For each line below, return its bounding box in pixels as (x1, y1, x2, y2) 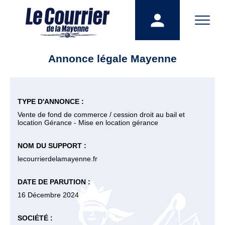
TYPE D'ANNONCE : (18, 97, 84, 105)
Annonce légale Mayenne (48, 53, 177, 64)
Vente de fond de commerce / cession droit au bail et (18, 110, 185, 119)
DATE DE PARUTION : (18, 178, 90, 186)
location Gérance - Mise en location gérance (18, 119, 158, 127)
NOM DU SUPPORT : (18, 142, 86, 150)
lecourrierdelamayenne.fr (18, 155, 97, 163)
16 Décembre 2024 (18, 191, 79, 199)
